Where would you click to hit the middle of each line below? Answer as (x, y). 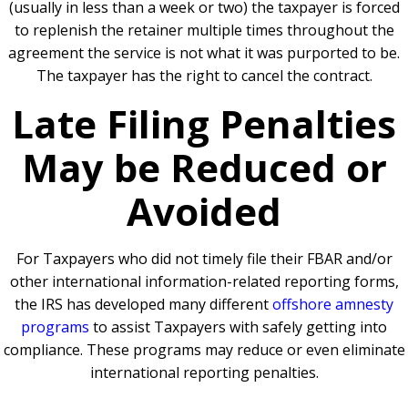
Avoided (204, 211)
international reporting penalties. (204, 373)
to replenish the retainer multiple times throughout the (204, 31)
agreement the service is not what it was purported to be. (204, 53)
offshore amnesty (333, 305)
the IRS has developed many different (143, 305)
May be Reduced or (204, 168)
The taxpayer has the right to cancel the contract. (204, 76)
